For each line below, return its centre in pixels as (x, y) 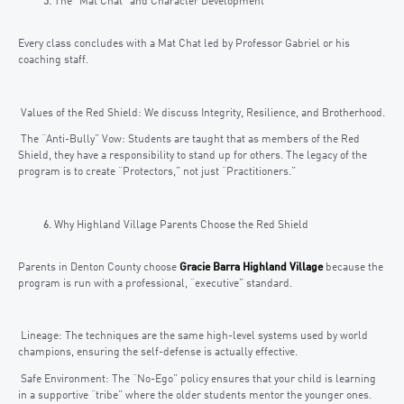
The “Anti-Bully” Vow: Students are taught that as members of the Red (189, 140)
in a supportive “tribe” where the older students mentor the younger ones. (195, 395)
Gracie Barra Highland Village (251, 267)
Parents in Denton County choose (99, 267)
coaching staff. (53, 61)
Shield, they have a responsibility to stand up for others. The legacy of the (193, 156)
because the (353, 267)
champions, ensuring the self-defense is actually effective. (158, 353)
